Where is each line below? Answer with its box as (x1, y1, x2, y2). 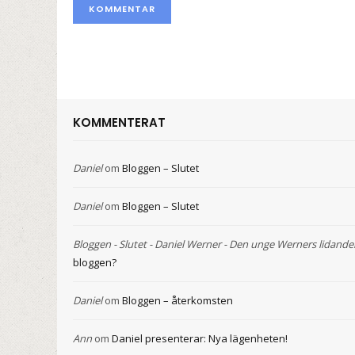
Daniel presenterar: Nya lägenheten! (112, 331, 288, 346)
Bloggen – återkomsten (122, 293, 233, 308)
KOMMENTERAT (73, 114, 166, 132)
